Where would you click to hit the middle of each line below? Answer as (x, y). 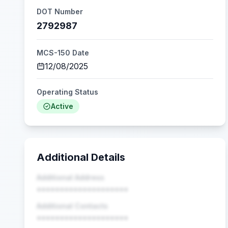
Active (62, 106)
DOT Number (60, 11)
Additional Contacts (72, 206)
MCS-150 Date (63, 53)
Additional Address (70, 177)
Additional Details (81, 157)
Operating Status (67, 92)
